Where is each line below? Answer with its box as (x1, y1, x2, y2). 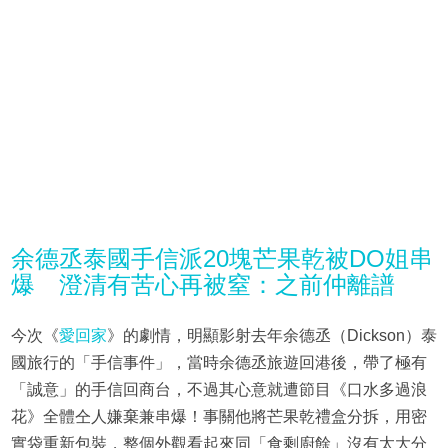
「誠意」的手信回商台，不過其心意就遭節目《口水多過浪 (10, 381, 427, 399)
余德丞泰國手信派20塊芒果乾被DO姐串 (10, 245, 433, 273)
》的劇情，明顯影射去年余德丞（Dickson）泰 (106, 327, 437, 345)
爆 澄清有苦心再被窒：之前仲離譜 (10, 271, 395, 299)
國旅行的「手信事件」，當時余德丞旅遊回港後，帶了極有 (10, 354, 427, 372)
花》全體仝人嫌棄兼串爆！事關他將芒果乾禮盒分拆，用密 (10, 408, 427, 426)
